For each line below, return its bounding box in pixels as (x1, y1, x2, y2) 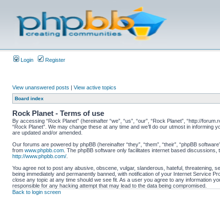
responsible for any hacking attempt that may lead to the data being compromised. (12, 183, 207, 189)
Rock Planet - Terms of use (12, 109, 104, 117)
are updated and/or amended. (12, 130, 82, 136)
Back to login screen (12, 189, 61, 195)
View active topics (74, 84, 116, 90)
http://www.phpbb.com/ (12, 153, 66, 159)
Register (44, 57, 65, 63)
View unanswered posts (12, 84, 69, 90)
